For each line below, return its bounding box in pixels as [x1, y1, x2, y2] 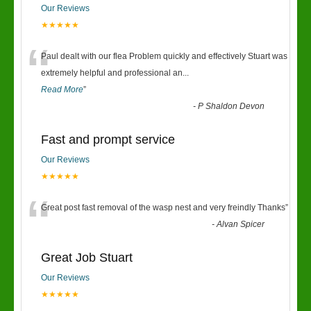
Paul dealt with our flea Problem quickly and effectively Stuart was [41, 51, 287, 61]
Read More [41, 85, 83, 94]
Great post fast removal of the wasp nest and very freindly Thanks [41, 203, 285, 212]
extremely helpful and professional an [41, 68, 183, 78]
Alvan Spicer [217, 219, 265, 229]
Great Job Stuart [41, 251, 133, 264]
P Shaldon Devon [198, 101, 265, 111]
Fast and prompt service [41, 133, 175, 146]
